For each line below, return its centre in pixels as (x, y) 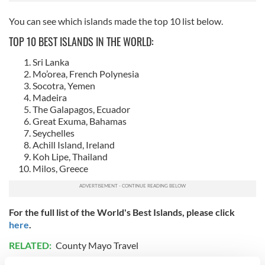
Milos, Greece (61, 168)
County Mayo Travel (97, 245)
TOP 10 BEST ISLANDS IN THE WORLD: (81, 41)
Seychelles (54, 132)
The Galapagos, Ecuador (81, 109)
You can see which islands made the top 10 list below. (116, 21)
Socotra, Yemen (64, 85)
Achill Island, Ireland (74, 144)
